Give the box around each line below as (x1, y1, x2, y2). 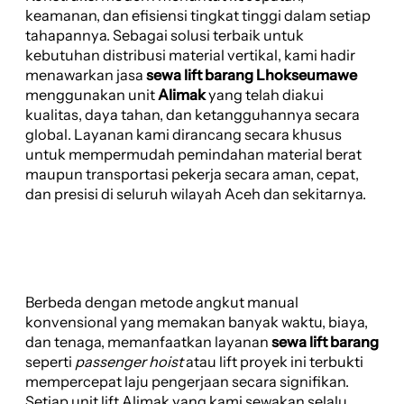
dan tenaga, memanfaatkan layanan (25, 333, 271, 352)
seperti (25, 353, 75, 372)
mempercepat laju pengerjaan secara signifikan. (25, 372, 349, 391)
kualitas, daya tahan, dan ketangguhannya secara (25, 105, 360, 124)
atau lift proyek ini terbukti (183, 353, 363, 372)
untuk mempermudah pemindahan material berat (25, 144, 362, 163)
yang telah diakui (206, 85, 324, 104)
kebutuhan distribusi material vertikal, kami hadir (25, 45, 355, 64)
